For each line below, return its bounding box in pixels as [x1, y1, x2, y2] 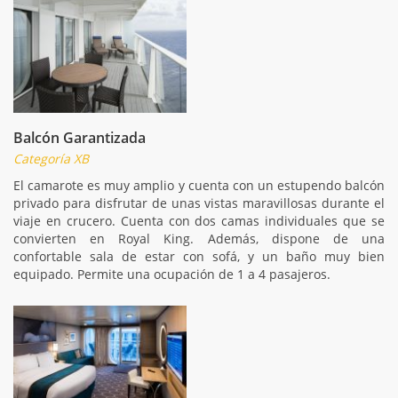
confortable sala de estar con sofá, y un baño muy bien [13, 247, 385, 265]
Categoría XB [13, 149, 89, 167]
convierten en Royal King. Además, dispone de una [13, 229, 385, 247]
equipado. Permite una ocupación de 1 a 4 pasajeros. [13, 265, 330, 283]
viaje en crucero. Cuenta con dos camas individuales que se [13, 211, 385, 229]
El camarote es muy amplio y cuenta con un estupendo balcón [13, 176, 385, 194]
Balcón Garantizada [13, 127, 146, 147]
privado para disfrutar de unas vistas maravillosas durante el [13, 194, 385, 211]
